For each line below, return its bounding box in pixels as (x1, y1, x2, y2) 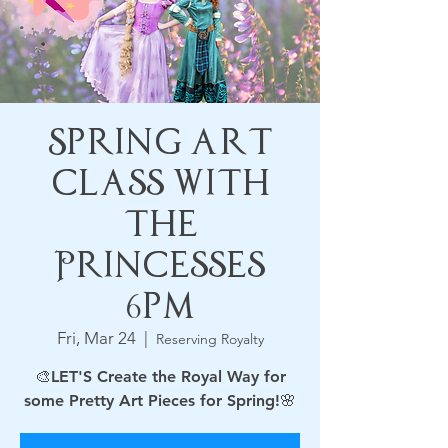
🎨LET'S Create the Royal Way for (34, 367, 286, 386)
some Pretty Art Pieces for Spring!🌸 (24, 391, 296, 410)
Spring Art (47, 125, 273, 161)
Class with (50, 166, 270, 202)
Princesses (55, 248, 265, 284)
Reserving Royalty (155, 330, 264, 348)
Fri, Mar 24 (56, 328, 136, 348)
